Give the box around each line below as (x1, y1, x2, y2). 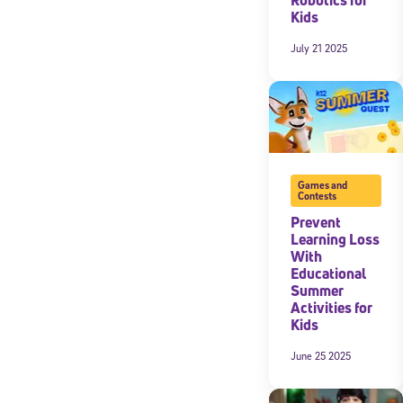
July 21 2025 (291, 40, 347, 55)
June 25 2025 (291, 348, 351, 363)
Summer (291, 280, 344, 300)
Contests (297, 188, 336, 202)
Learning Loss (291, 228, 380, 249)
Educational (291, 263, 366, 283)
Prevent (291, 211, 341, 232)
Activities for (291, 297, 372, 318)
